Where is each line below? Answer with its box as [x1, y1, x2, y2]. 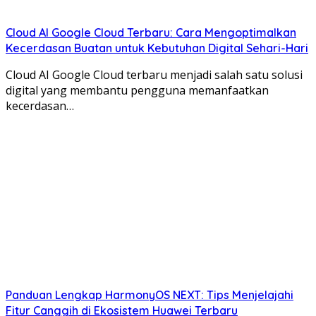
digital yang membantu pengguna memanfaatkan [6, 83, 269, 99]
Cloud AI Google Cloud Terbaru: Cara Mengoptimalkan [6, 25, 296, 40]
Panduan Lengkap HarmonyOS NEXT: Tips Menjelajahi [6, 288, 293, 303]
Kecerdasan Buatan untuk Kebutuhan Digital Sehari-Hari [6, 41, 308, 56]
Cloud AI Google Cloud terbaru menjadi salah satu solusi [6, 67, 303, 83]
